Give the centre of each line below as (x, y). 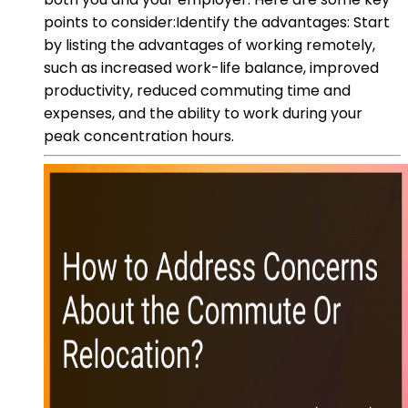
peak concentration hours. (139, 136)
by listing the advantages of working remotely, (209, 45)
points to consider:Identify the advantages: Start (217, 22)
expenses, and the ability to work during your (203, 113)
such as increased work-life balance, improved (211, 67)
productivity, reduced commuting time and (197, 90)
